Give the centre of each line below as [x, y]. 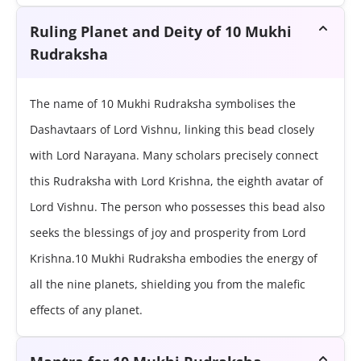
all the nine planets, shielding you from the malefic [168, 284]
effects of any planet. [86, 310]
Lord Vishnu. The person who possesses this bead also [177, 207]
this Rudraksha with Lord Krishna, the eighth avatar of [176, 181]
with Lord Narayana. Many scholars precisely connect [174, 156]
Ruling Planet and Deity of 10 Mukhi [161, 32]
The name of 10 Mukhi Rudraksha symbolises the [163, 104]
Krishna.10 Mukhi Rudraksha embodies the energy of [174, 259]
